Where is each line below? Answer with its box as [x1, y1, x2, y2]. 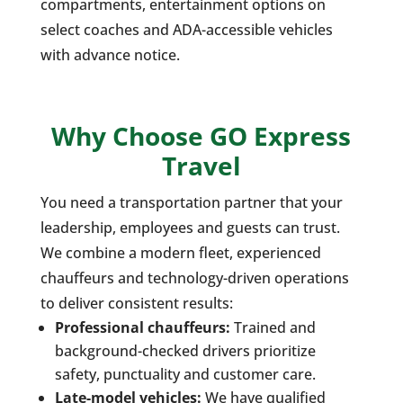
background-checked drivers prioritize [54, 341, 316, 362]
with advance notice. [40, 45, 180, 66]
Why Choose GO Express [51, 119, 352, 154]
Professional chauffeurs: [54, 318, 230, 338]
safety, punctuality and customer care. [54, 364, 316, 385]
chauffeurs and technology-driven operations [40, 268, 349, 289]
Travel [161, 148, 241, 184]
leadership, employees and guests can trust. [40, 218, 340, 238]
